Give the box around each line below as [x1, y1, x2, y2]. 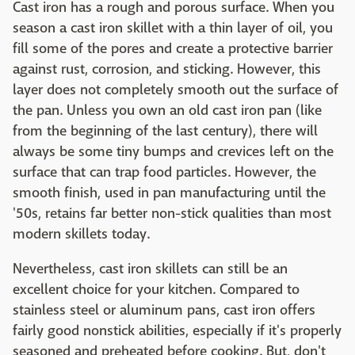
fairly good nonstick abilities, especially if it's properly [13, 322, 342, 341]
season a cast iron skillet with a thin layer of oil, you [13, 19, 333, 38]
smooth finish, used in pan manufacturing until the [13, 184, 326, 203]
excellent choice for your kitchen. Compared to [13, 281, 300, 300]
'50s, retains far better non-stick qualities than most [13, 204, 331, 223]
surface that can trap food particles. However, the [13, 163, 316, 182]
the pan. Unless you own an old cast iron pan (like [13, 101, 322, 120]
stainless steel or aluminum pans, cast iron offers [13, 301, 315, 320]
